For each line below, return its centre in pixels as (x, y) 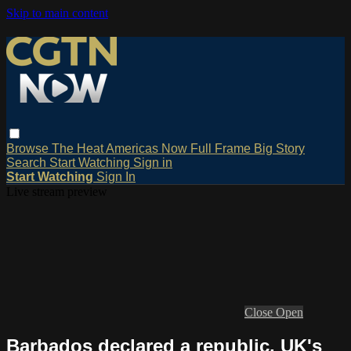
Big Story (279, 148)
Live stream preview (57, 191)
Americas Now (148, 148)
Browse (29, 148)
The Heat (79, 148)
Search (28, 162)
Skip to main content (57, 13)
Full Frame (222, 148)
